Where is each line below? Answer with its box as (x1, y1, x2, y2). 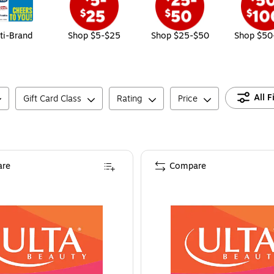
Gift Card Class (23, 92, 81, 106)
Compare (169, 160, 206, 173)
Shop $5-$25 (68, 29, 120, 43)
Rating (117, 92, 143, 106)
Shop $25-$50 (150, 29, 209, 43)
